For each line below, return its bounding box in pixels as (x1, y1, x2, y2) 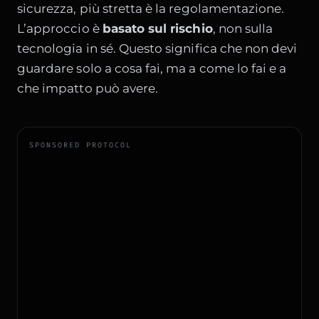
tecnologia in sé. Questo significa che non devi (17, 41, 298, 56)
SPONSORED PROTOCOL (29, 140, 132, 150)
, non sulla (212, 21, 273, 36)
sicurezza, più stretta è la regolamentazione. (17, 1, 285, 16)
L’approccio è (17, 21, 103, 36)
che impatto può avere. (17, 81, 159, 96)
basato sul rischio (102, 21, 213, 36)
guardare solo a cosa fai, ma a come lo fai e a (17, 61, 287, 76)
